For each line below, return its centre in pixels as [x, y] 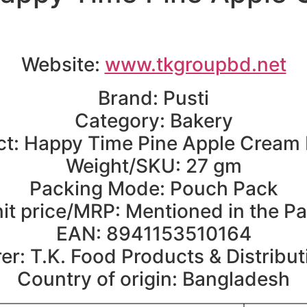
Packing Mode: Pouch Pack [153, 188]
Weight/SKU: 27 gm [153, 165]
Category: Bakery [153, 120]
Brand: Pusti [153, 98]
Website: [63, 64]
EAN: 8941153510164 [153, 233]
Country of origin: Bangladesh [153, 279]
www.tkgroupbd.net [195, 64]
